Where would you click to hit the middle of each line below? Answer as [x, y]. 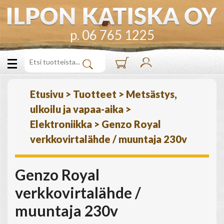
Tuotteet [95, 94]
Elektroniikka [61, 124]
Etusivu [47, 94]
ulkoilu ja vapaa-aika [77, 109]
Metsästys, [151, 94]
